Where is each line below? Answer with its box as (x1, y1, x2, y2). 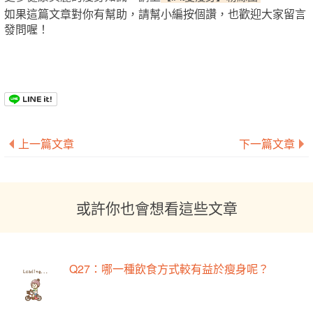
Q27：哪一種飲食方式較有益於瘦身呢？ (69, 260, 270, 277)
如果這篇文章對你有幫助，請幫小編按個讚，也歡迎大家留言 (4, 5, 306, 22)
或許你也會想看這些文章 (75, 196, 238, 218)
